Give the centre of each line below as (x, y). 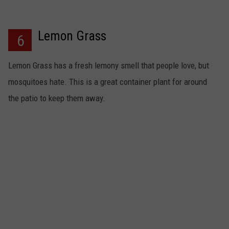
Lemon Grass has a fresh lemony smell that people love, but (109, 66)
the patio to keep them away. (57, 98)
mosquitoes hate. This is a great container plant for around (108, 82)
